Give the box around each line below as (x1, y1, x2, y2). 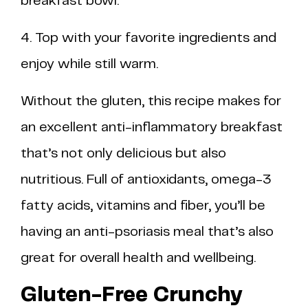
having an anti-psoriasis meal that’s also (21, 225, 274, 239)
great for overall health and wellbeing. (21, 252, 256, 265)
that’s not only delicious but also (21, 147, 226, 160)
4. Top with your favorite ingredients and (21, 32, 276, 45)
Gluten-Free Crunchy (21, 285, 243, 305)
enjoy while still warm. (21, 58, 158, 71)
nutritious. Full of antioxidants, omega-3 (21, 173, 272, 186)
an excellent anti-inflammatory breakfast (21, 121, 283, 134)
